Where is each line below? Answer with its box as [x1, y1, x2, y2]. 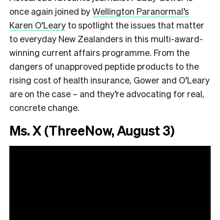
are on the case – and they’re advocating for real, [9, 87, 204, 99]
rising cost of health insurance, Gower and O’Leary [9, 74, 210, 85]
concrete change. [9, 101, 80, 113]
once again [9, 5, 53, 17]
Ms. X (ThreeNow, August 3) [9, 121, 174, 138]
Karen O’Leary [9, 19, 66, 30]
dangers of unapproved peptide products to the [9, 60, 199, 72]
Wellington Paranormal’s [92, 5, 189, 17]
